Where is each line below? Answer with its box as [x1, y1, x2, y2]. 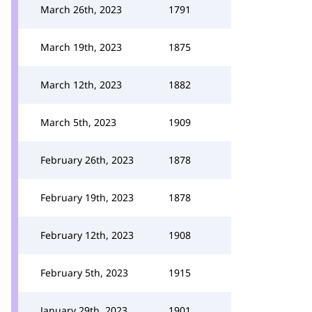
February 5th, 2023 [40, 266, 128, 279]
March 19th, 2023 [40, 40, 122, 54]
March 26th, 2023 [40, 3, 122, 16]
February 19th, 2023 [40, 191, 134, 204]
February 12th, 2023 [40, 228, 134, 242]
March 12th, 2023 [40, 78, 122, 91]
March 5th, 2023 [40, 116, 116, 129]
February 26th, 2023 [40, 153, 134, 166]
